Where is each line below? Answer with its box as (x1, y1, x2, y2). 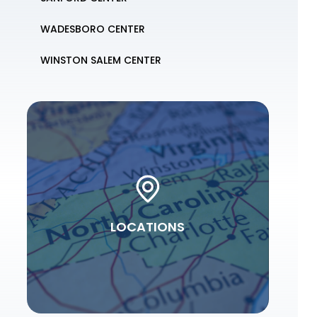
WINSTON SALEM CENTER (40, 53, 162, 67)
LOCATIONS (110, 218, 185, 236)
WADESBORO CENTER (40, 22, 146, 36)
